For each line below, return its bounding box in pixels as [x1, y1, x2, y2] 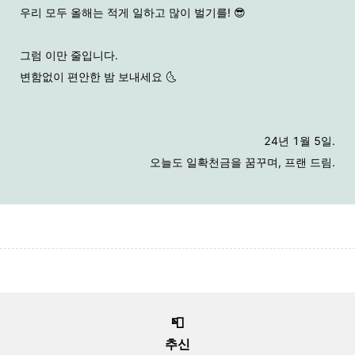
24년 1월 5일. [264, 134, 335, 147]
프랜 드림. [284, 155, 335, 169]
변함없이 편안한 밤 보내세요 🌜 [20, 70, 177, 83]
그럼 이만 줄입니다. [20, 48, 118, 62]
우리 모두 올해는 [20, 6, 107, 19]
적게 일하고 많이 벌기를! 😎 [107, 6, 246, 19]
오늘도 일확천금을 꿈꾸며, [150, 155, 284, 169]
